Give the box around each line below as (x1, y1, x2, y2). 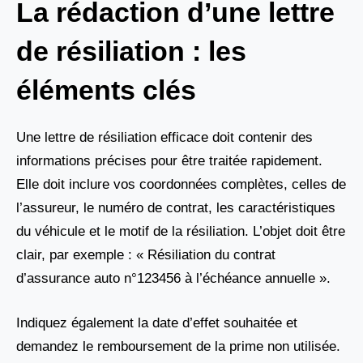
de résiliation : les (16, 36, 246, 67)
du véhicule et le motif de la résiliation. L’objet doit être (16, 224, 345, 240)
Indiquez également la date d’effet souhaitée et (16, 314, 297, 331)
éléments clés (16, 75, 196, 106)
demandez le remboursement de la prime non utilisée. (16, 338, 340, 354)
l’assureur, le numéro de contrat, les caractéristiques (16, 200, 335, 216)
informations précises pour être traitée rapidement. (16, 153, 322, 169)
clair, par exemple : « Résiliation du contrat (16, 247, 275, 263)
